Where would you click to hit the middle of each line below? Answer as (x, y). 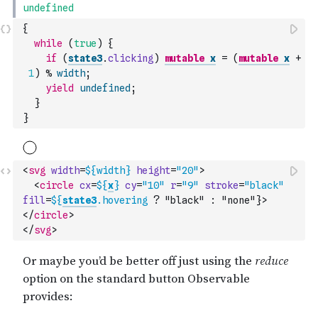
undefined (105, 88)
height (153, 170)
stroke (221, 185)
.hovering (122, 200)
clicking (131, 58)
